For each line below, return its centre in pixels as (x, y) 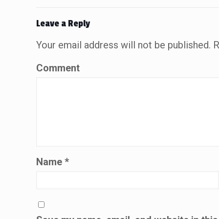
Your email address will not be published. (124, 45)
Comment (58, 68)
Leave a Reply (63, 24)
